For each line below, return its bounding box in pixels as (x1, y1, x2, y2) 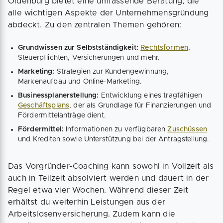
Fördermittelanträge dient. (18, 111, 106, 119)
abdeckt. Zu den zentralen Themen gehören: (8, 20, 182, 29)
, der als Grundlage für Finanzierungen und (69, 102, 212, 109)
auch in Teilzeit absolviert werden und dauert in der (8, 174, 209, 182)
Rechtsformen (140, 44, 189, 51)
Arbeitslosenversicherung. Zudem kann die (8, 210, 176, 218)
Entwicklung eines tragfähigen (101, 92, 202, 99)
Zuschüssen (167, 125, 207, 133)
